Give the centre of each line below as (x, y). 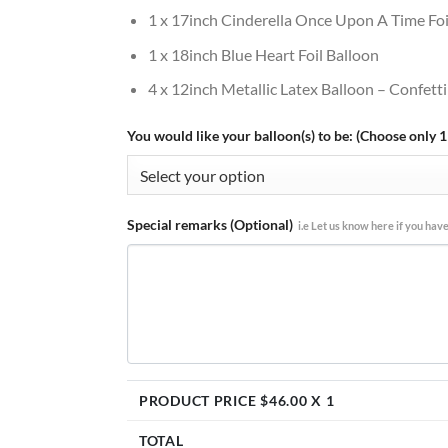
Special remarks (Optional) (210, 225)
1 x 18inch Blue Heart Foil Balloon (263, 54)
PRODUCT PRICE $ (204, 401)
